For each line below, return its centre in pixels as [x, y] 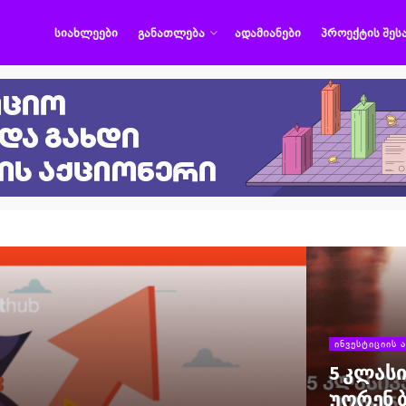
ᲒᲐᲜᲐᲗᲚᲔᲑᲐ [171, 33]
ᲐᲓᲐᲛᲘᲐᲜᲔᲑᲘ [268, 33]
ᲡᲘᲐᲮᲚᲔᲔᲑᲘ [86, 33]
